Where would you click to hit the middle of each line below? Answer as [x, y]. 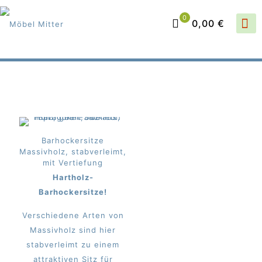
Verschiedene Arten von [73, 215]
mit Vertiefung [73, 163]
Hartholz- [73, 177]
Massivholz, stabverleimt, [73, 151]
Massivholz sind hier [73, 230]
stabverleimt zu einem [73, 244]
